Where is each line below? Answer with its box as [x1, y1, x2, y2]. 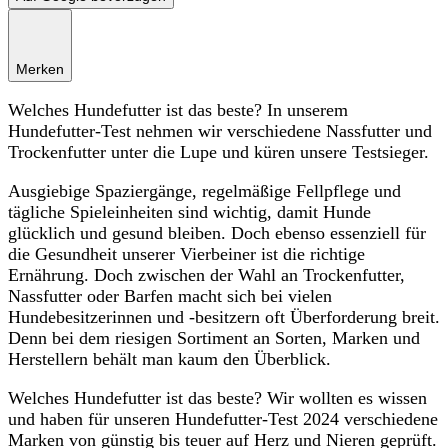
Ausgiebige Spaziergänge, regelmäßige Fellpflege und [8, 180, 401, 201]
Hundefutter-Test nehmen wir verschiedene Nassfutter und [8, 120, 432, 141]
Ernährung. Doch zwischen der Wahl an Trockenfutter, [8, 264, 405, 285]
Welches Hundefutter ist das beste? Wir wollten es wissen [8, 387, 427, 408]
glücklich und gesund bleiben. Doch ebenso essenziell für [8, 222, 426, 243]
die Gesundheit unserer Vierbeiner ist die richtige [8, 243, 365, 264]
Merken [16, 60, 64, 77]
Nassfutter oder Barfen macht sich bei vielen [8, 285, 332, 306]
